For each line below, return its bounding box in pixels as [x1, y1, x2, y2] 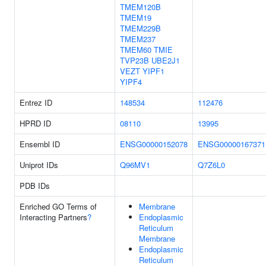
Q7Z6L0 [198, 159, 225, 170]
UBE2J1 [151, 55, 180, 66]
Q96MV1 [120, 159, 150, 170]
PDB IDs [20, 180, 50, 191]
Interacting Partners [20, 211, 87, 223]
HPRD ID [20, 118, 51, 129]
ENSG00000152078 [120, 138, 188, 150]
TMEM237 [120, 33, 156, 45]
